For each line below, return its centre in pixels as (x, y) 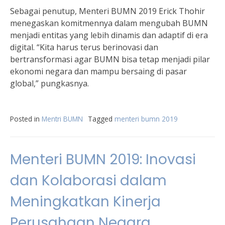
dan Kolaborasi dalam (88, 181)
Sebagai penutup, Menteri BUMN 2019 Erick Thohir (107, 11)
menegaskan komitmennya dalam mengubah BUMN (109, 23)
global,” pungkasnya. (49, 83)
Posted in (26, 119)
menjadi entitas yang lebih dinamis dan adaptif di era (109, 35)
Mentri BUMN (62, 119)
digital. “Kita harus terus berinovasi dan (84, 47)
